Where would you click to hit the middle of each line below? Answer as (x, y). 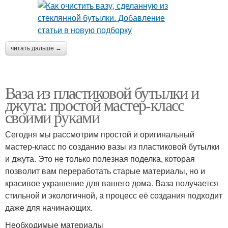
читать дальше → (36, 48)
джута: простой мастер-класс (95, 104)
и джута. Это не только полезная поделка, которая (100, 158)
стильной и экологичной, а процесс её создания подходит (114, 195)
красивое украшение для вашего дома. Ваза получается (112, 183)
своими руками (52, 117)
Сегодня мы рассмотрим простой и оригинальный (100, 134)
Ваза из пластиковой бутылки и (102, 92)
